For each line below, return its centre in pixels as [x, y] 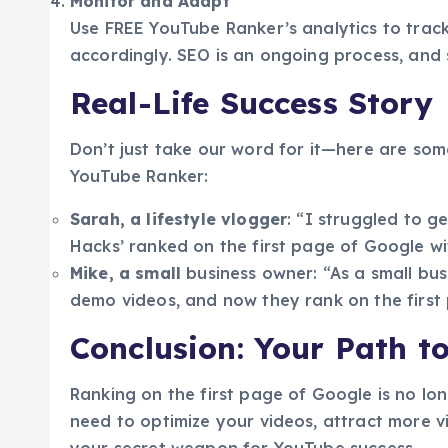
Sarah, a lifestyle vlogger [179, 219]
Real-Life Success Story [251, 103]
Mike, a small [126, 273]
